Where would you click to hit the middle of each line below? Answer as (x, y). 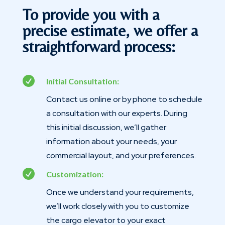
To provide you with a (91, 14)
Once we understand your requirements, (120, 192)
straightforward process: (99, 46)
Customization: (75, 174)
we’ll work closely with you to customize (118, 206)
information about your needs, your (111, 141)
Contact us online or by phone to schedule (124, 99)
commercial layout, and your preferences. (121, 155)
